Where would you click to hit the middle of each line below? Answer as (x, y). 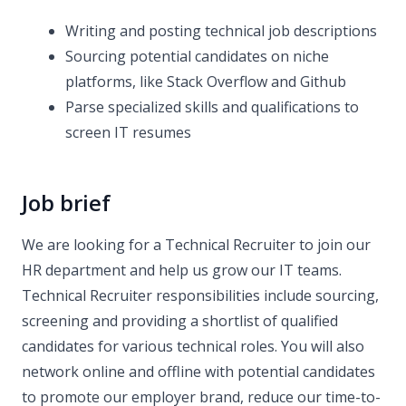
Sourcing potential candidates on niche (197, 56)
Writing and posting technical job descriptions (221, 31)
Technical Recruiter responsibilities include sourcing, (200, 295)
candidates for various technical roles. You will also (193, 346)
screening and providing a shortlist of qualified (180, 321)
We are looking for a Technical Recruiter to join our (196, 245)
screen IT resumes (128, 132)
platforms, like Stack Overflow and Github (206, 82)
